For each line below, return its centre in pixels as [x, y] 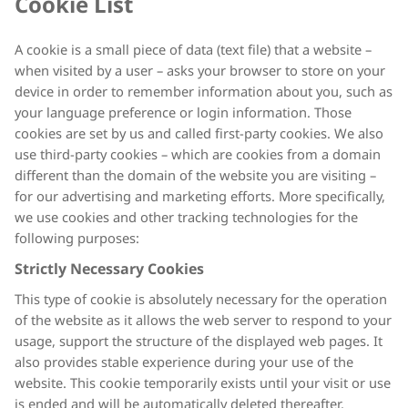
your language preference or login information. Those [183, 113]
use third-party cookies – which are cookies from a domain [198, 155]
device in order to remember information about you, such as [204, 92]
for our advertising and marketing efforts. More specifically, [200, 197]
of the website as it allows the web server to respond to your [203, 321]
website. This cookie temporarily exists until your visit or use [203, 384]
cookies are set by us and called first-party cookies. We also [199, 134]
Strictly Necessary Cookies [109, 270]
